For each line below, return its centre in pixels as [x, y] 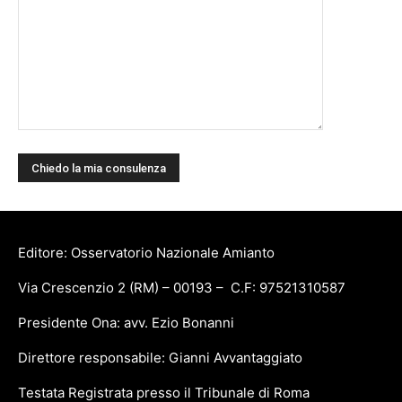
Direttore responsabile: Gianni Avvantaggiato [160, 357]
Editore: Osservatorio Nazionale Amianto [146, 252]
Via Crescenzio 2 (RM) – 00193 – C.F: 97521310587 [182, 287]
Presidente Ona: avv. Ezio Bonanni [126, 322]
